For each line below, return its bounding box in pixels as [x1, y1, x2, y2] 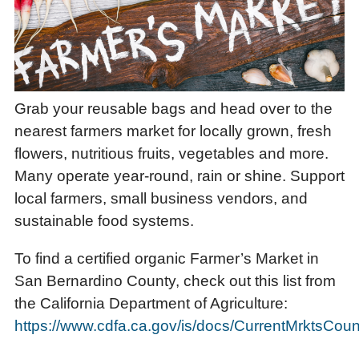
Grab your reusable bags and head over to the [14, 100, 333, 118]
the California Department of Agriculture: [14, 295, 288, 313]
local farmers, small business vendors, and [14, 190, 308, 208]
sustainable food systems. [14, 212, 194, 230]
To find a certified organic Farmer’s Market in [14, 250, 319, 268]
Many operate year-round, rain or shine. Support [14, 167, 345, 185]
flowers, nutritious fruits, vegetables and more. [14, 145, 329, 163]
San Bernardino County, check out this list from [14, 272, 336, 290]
